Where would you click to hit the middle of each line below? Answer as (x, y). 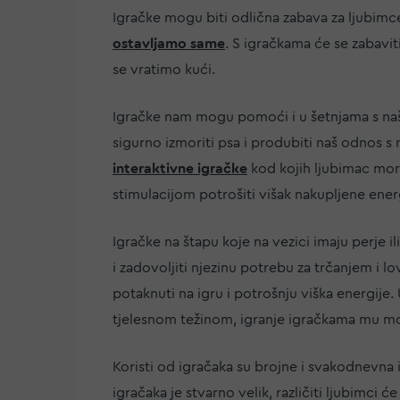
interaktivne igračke (180, 168)
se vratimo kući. (164, 69)
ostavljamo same (169, 43)
